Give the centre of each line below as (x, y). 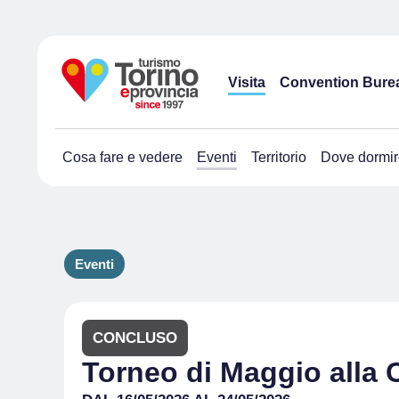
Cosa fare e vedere (122, 157)
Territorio (279, 157)
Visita (247, 82)
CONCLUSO (135, 338)
